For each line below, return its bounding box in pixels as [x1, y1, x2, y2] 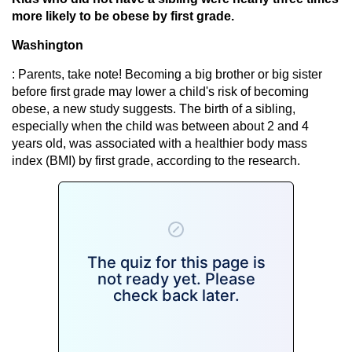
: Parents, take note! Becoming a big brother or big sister [12, 67, 322, 81]
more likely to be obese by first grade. [12, 9, 234, 23]
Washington [12, 38, 83, 52]
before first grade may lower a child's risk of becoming [12, 84, 309, 98]
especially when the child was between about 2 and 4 [12, 119, 309, 133]
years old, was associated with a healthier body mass [12, 136, 307, 150]
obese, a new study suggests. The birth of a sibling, [12, 101, 295, 115]
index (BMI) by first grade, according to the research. [12, 153, 300, 167]
